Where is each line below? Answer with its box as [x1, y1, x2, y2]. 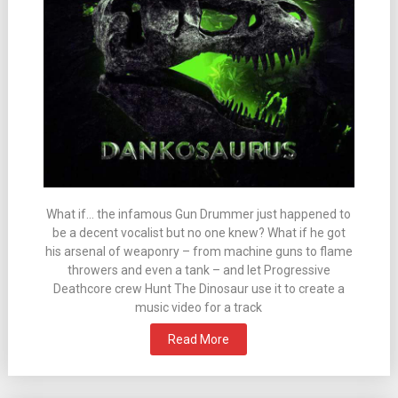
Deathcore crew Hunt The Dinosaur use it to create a [52, 282, 345, 297]
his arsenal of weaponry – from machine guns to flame [44, 244, 353, 259]
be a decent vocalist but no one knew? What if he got [52, 226, 346, 241]
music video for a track [135, 300, 263, 315]
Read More [168, 332, 230, 347]
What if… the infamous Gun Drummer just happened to [46, 207, 352, 222]
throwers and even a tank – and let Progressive [67, 263, 330, 278]
